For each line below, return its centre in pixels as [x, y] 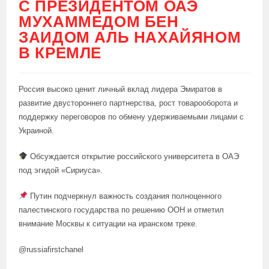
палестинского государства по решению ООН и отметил [122, 210]
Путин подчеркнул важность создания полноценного [125, 196]
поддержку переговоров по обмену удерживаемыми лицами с [131, 117]
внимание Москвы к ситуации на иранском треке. [108, 224]
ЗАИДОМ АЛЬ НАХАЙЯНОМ [130, 37]
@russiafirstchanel [51, 249]
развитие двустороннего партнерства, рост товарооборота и [128, 103]
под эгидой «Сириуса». [61, 170]
